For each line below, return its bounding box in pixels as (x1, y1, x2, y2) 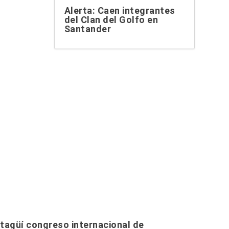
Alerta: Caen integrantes (64, 5, 175, 16)
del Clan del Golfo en (64, 14, 158, 26)
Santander (64, 24, 111, 35)
